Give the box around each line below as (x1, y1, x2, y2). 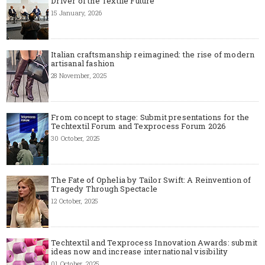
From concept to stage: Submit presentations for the (51, 111, 250, 122)
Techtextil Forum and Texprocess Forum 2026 (51, 120, 227, 131)
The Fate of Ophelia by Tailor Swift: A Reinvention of (51, 174, 251, 185)
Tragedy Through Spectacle (51, 183, 158, 194)
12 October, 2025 (51, 196, 98, 205)
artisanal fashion (51, 57, 115, 69)
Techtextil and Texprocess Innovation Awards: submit (51, 237, 258, 248)
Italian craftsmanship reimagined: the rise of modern (51, 49, 255, 60)
